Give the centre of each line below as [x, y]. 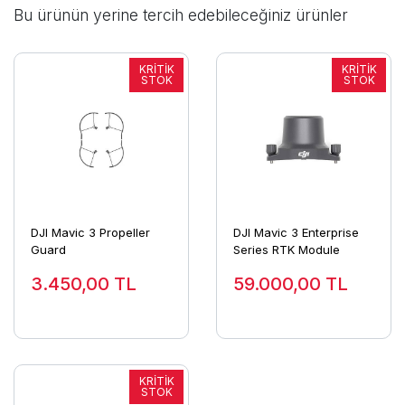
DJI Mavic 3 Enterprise [296, 233]
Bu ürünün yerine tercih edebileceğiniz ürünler [181, 14]
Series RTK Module [286, 250]
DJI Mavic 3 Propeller [90, 233]
